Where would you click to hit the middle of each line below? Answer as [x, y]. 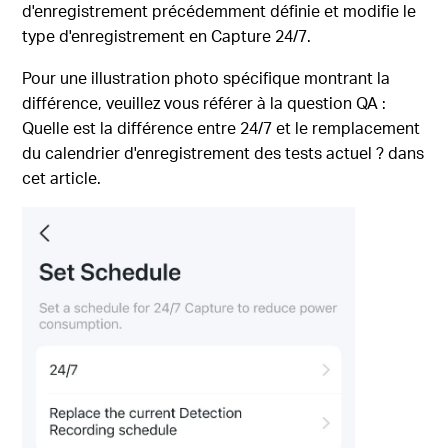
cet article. [62, 178]
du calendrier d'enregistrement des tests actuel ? [203, 153]
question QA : [337, 103]
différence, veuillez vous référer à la [155, 103]
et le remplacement [346, 128]
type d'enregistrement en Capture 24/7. [167, 36]
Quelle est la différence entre [131, 128]
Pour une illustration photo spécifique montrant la [206, 78]
